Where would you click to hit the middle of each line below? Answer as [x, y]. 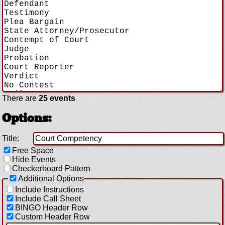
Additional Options [51, 179]
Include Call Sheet [48, 199]
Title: [11, 139]
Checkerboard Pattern [51, 169]
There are [20, 98]
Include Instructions [49, 190]
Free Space [33, 151]
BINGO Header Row [51, 208]
